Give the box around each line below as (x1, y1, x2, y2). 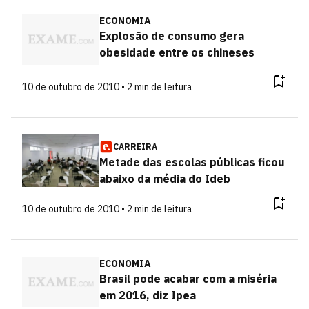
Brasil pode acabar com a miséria (99, 271, 277, 286)
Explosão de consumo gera (99, 29, 244, 43)
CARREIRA (112, 141, 157, 152)
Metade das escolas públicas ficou (99, 154, 285, 169)
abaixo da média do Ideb (99, 171, 230, 186)
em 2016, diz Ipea (99, 288, 196, 302)
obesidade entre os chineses (99, 46, 255, 59)
